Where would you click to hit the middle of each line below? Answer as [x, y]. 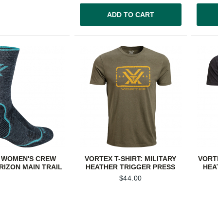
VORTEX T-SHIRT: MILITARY [131, 158]
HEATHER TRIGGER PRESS [131, 167]
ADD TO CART [130, 15]
